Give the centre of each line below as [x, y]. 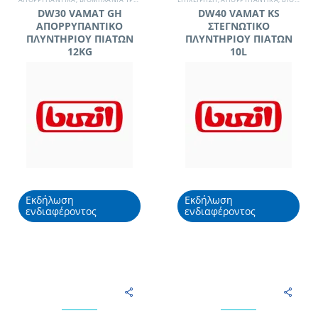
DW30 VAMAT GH [79, 13]
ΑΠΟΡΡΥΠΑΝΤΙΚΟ [79, 26]
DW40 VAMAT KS [238, 13]
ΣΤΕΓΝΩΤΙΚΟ [238, 26]
